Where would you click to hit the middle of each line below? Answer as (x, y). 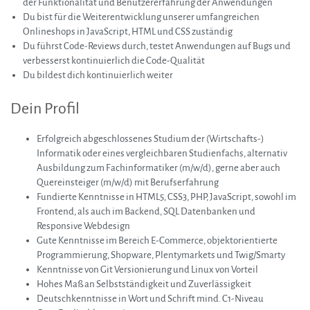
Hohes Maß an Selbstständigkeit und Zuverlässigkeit (144, 284)
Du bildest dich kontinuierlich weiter (98, 75)
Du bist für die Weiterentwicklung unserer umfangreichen (141, 17)
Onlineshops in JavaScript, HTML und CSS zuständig (128, 32)
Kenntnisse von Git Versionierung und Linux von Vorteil (147, 270)
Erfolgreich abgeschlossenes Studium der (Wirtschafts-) (151, 139)
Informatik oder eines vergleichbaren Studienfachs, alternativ (162, 154)
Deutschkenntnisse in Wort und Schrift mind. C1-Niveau (150, 299)
